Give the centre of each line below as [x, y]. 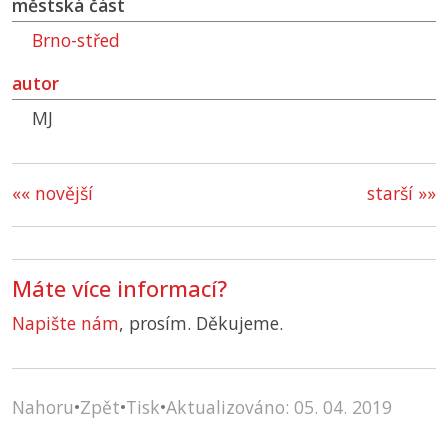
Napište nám [65, 323]
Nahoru [43, 407]
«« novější [52, 193]
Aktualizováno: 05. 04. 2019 [279, 407]
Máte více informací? [119, 289]
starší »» [401, 193]
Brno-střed [76, 40]
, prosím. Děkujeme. [201, 323]
